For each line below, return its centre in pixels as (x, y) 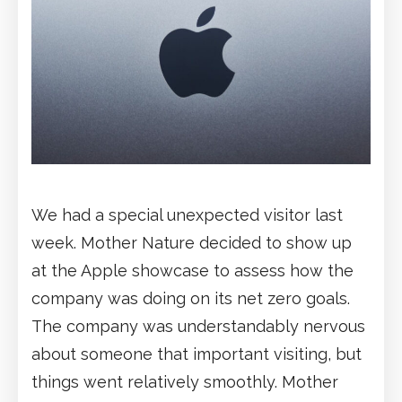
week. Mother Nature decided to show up (192, 242)
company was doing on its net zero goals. (191, 298)
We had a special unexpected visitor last (187, 214)
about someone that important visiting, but (197, 354)
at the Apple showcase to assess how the (192, 270)
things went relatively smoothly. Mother (185, 381)
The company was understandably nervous (198, 326)
